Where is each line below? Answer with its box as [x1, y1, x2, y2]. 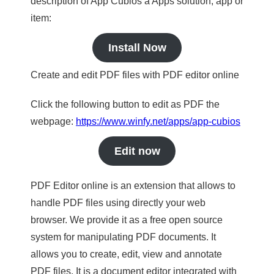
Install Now [108, 42, 166, 54]
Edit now [114, 145, 160, 157]
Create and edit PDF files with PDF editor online [31, 70, 239, 80]
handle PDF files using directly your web [31, 198, 206, 208]
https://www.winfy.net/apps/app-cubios [76, 116, 240, 127]
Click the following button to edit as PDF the [31, 99, 220, 109]
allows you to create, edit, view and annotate [31, 249, 222, 259]
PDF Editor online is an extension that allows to [31, 180, 235, 191]
